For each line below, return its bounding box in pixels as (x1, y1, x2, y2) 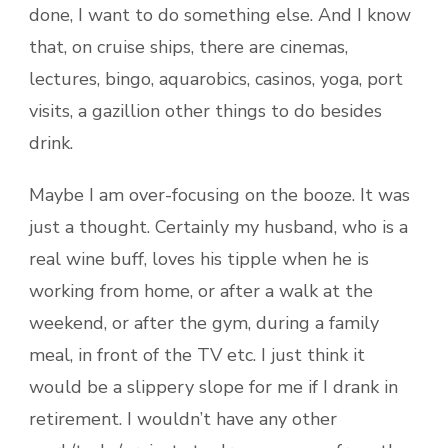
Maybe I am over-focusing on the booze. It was (29, 182, 410, 207)
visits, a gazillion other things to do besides (29, 98, 382, 123)
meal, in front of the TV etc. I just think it (29, 342, 365, 367)
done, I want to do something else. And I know (29, 2, 411, 27)
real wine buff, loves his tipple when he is (29, 246, 369, 271)
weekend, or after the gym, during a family (29, 310, 379, 335)
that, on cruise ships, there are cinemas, (29, 34, 348, 59)
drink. (29, 130, 73, 155)
